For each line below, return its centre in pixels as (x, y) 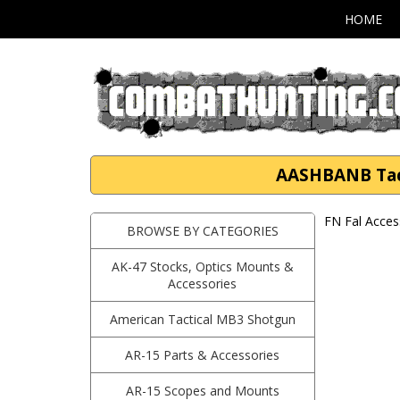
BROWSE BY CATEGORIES (202, 231)
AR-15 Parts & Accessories (203, 355)
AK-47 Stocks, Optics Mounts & (202, 267)
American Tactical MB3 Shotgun (202, 319)
